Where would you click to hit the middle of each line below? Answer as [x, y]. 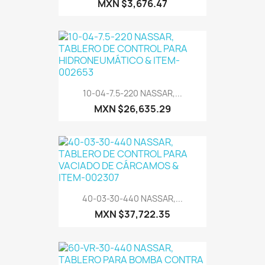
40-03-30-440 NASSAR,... [132, 199]
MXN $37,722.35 [132, 214]
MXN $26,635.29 [132, 109]
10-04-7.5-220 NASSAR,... [132, 93]
